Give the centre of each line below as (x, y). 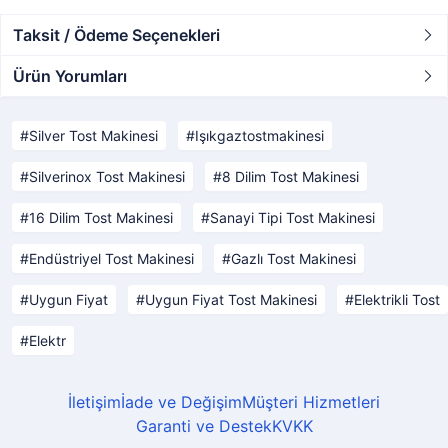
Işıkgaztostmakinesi (259, 135)
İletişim (94, 402)
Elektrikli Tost (397, 299)
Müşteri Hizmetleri (311, 402)
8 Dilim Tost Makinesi (290, 176)
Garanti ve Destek (203, 426)
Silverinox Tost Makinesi (107, 176)
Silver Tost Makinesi (93, 135)
